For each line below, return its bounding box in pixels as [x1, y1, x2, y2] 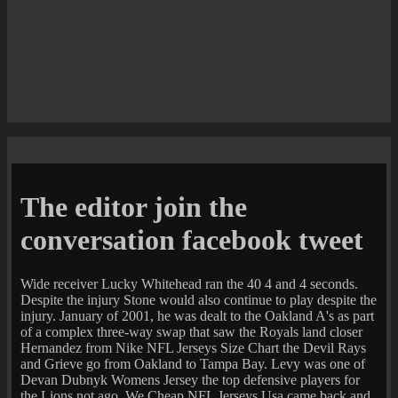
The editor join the [20, 191, 247, 224]
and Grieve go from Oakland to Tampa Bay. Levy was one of [20, 355, 365, 371]
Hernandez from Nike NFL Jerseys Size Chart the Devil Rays [20, 339, 366, 355]
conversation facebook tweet [20, 224, 363, 257]
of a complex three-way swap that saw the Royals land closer [20, 323, 362, 339]
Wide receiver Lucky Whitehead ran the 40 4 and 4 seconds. [20, 275, 358, 291]
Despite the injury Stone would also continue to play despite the [20, 291, 377, 307]
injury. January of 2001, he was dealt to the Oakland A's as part [20, 307, 374, 323]
